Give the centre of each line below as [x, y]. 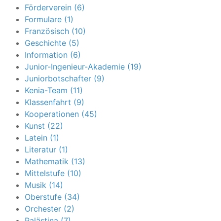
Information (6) [53, 55]
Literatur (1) [46, 149]
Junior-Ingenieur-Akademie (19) [83, 66]
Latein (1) [42, 137]
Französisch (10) [55, 31]
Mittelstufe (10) [53, 173]
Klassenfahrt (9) [55, 102]
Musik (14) [44, 185]
